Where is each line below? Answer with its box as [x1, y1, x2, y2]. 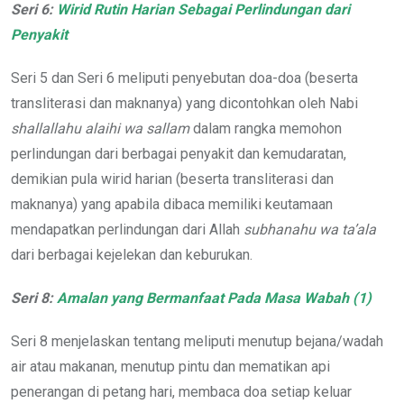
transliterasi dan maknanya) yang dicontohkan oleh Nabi [11, 94, 358, 112]
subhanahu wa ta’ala [243, 220, 376, 238]
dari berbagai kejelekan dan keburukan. [11, 245, 252, 263]
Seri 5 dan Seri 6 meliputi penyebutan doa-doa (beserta [11, 69, 358, 87]
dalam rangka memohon [189, 119, 342, 137]
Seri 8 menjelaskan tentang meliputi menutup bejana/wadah [11, 332, 383, 350]
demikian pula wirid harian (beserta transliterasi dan [11, 170, 334, 188]
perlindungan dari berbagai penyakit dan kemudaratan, [11, 144, 346, 162]
